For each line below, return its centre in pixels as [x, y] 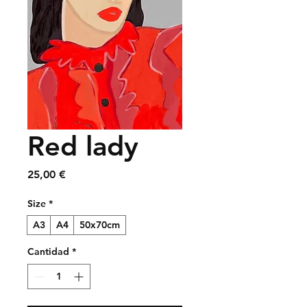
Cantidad [48, 251]
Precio [81, 174]
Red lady [83, 146]
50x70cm [100, 225]
